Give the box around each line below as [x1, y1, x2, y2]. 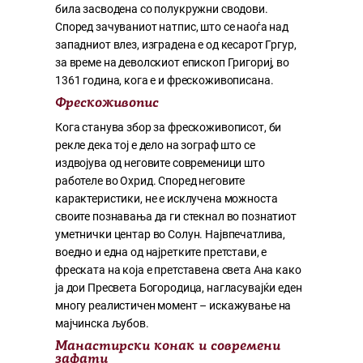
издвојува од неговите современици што [55, 156, 265, 170]
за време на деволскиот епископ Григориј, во [55, 56, 289, 70]
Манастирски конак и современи [55, 340, 280, 354]
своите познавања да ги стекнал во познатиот [55, 210, 297, 224]
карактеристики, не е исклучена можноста [55, 192, 278, 206]
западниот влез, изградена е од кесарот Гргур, [55, 38, 297, 52]
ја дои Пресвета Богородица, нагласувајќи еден [55, 281, 302, 295]
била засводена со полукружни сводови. [55, 2, 268, 16]
